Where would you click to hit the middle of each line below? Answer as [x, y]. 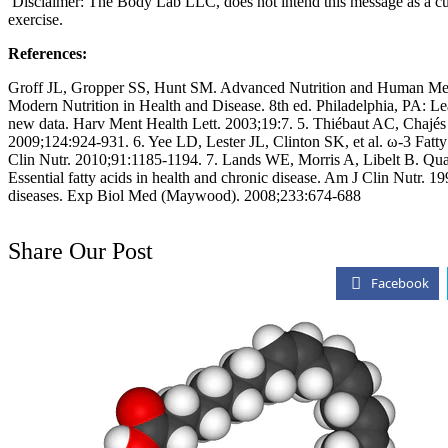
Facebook [399, 282]
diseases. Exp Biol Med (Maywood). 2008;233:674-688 [184, 195]
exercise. [35, 19]
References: [47, 53]
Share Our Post [80, 250]
